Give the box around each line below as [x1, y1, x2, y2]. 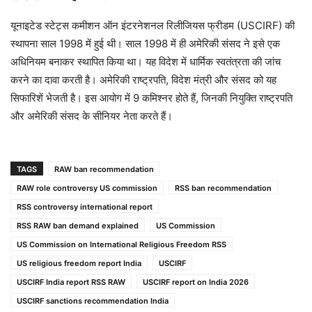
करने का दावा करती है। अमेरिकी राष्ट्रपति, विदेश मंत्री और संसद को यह [10, 73, 276, 87]
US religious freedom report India [17, 258, 141, 269]
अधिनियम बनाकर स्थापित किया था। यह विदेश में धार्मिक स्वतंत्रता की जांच [10, 55, 281, 69]
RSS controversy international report [17, 202, 153, 212]
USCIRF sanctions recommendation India [17, 296, 169, 306]
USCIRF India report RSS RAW [17, 277, 125, 288]
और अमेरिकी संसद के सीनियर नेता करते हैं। [10, 109, 175, 123]
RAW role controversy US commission [17, 183, 157, 194]
